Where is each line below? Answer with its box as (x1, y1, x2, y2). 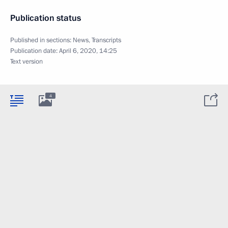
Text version (10, 57, 43, 67)
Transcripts (92, 36, 121, 45)
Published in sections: (10, 36, 73, 45)
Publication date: (10, 46, 59, 56)
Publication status (10, 12, 81, 24)
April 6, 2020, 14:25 (59, 46, 117, 56)
